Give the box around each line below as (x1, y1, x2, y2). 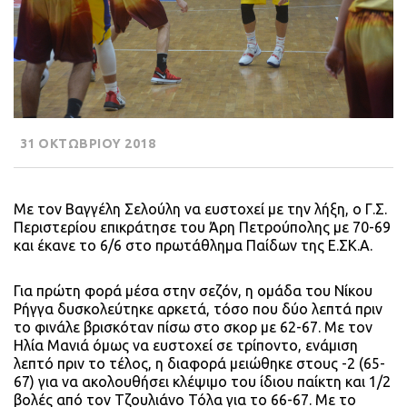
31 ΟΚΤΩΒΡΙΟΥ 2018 (16, 136, 155, 152)
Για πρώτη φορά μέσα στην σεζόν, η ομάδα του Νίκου (14, 283, 372, 300)
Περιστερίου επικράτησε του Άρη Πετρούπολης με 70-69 (14, 219, 391, 236)
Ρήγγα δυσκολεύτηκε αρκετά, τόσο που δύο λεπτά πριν (14, 301, 382, 318)
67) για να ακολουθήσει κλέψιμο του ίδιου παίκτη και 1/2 (14, 373, 391, 391)
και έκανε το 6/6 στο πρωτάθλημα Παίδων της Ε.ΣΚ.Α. (14, 237, 372, 254)
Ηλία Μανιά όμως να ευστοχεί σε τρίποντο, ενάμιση (14, 337, 358, 354)
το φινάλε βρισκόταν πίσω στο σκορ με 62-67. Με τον (14, 319, 372, 336)
